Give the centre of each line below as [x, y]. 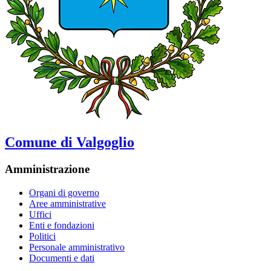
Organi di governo [64, 192]
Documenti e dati [62, 258]
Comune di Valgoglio [70, 142]
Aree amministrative [67, 203]
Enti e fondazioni [62, 225]
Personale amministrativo [77, 247]
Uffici [40, 214]
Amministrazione [47, 169]
